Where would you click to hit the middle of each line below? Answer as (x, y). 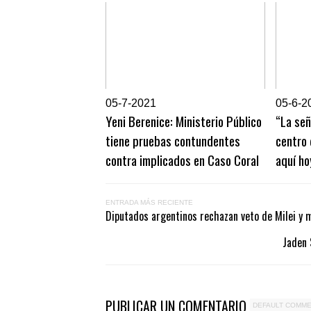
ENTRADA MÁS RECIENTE (149, 203)
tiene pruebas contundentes (173, 141)
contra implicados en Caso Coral (182, 160)
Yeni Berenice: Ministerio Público (184, 121)
